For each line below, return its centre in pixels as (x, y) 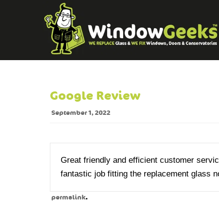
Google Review (95, 96)
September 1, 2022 (81, 113)
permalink (68, 197)
